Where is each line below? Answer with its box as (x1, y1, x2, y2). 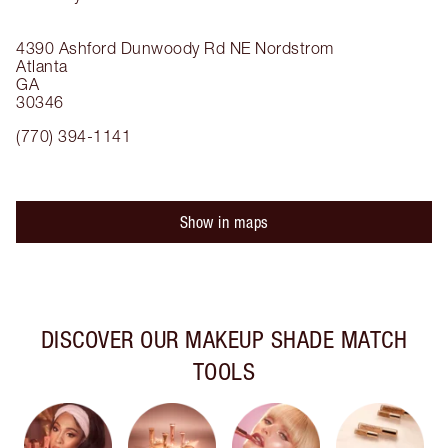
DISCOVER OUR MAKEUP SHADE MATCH (40, 325, 408, 353)
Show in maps (179, 213, 269, 231)
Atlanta (16, 57, 68, 75)
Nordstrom (255, 39, 334, 57)
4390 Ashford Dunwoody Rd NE (16, 39, 251, 57)
